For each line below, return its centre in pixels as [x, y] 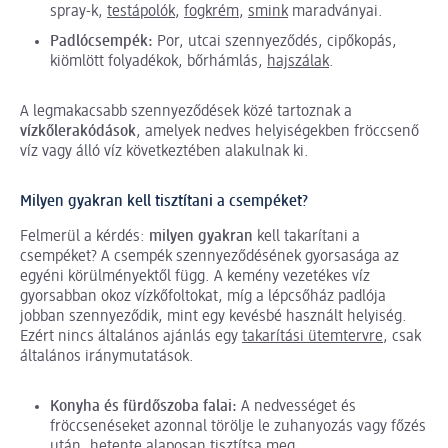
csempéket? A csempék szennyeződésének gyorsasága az [209, 257]
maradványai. [335, 12]
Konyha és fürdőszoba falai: [143, 407]
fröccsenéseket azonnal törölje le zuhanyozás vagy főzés [238, 427]
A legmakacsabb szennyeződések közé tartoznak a [186, 112]
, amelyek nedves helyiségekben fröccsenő [277, 132]
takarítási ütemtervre [312, 337]
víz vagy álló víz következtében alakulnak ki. [164, 152]
